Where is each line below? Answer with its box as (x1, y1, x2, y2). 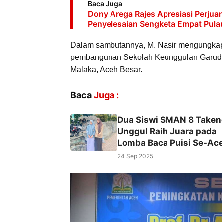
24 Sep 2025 (117, 152, 153, 160)
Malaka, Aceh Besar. (70, 65, 142, 74)
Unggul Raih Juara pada (117, 126, 217, 136)
